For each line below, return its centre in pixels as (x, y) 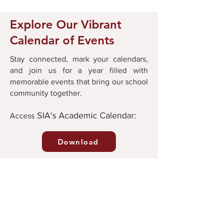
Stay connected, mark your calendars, (79, 59)
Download (78, 142)
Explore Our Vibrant (66, 24)
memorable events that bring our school (79, 82)
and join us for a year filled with (79, 70)
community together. (46, 93)
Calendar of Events (62, 40)
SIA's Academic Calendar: (85, 115)
